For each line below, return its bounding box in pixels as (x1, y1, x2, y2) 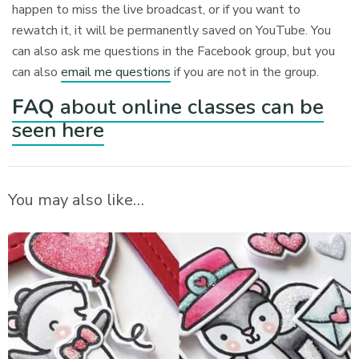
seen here (12, 115, 104, 144)
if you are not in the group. (171, 63, 320, 81)
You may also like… (8, 188, 144, 211)
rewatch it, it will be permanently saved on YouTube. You (12, 21, 332, 39)
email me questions (61, 63, 171, 81)
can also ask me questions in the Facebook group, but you (12, 42, 336, 60)
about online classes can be (54, 92, 324, 121)
